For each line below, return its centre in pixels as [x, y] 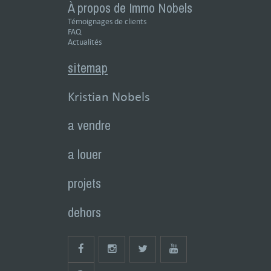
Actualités [85, 42]
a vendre [89, 125]
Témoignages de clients [107, 21]
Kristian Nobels [109, 96]
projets [84, 183]
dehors [84, 212]
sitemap [88, 68]
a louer [85, 154]
